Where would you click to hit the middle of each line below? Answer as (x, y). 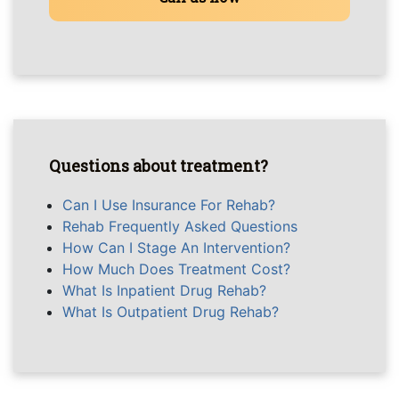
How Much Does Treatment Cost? (176, 269)
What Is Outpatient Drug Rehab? (171, 312)
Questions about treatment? (159, 166)
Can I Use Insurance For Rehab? (169, 205)
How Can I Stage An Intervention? (176, 248)
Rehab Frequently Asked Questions (180, 226)
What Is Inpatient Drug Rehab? (164, 290)
